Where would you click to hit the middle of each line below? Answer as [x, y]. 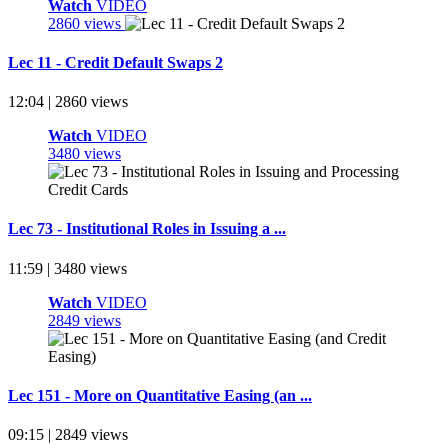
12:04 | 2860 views [68, 102]
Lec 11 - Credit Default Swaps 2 [115, 62]
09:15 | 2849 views [68, 435]
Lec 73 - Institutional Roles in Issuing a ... [147, 229]
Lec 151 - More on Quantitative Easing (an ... [160, 395]
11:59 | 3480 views [67, 268]
